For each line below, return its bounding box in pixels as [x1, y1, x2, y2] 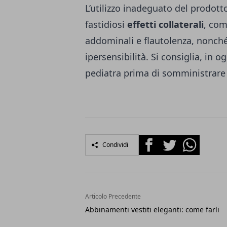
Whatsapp [179, 135, 218, 146]
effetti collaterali [127, 18, 204, 31]
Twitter [159, 135, 186, 146]
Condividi [102, 140, 128, 149]
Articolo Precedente [85, 192, 141, 201]
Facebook [138, 135, 175, 146]
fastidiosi [85, 18, 127, 31]
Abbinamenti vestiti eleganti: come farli [85, 205, 219, 215]
